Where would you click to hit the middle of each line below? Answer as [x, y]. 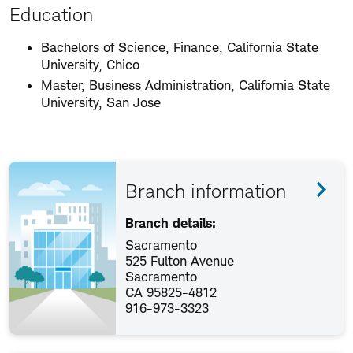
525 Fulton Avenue [180, 261]
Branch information [206, 191]
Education [51, 15]
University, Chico [90, 65]
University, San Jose [101, 102]
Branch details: [171, 223]
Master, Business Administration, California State [186, 85]
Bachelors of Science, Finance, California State [180, 47]
